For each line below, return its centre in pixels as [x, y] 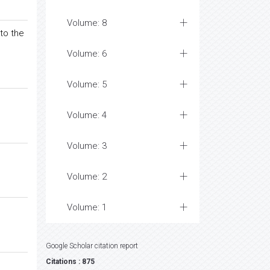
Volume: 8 [87, 23]
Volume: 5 [87, 84]
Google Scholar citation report [92, 246]
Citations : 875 [70, 262]
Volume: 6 [87, 54]
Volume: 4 [87, 115]
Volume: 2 [87, 177]
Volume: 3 [87, 146]
